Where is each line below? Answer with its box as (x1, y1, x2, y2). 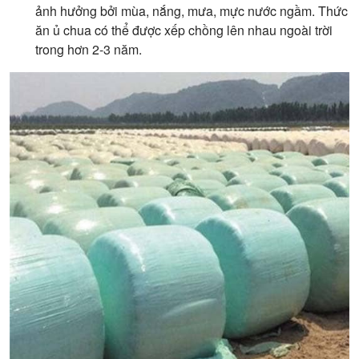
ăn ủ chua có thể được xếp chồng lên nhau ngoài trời (35, 21, 333, 39)
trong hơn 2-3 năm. (35, 40, 142, 58)
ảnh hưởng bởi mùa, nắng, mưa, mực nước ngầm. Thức (35, 2, 348, 20)
